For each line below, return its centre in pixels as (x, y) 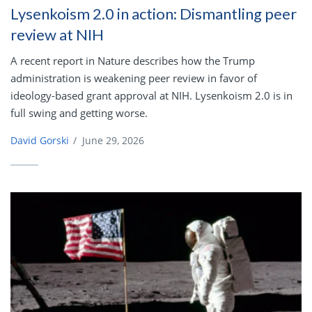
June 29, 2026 (113, 141)
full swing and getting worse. (79, 113)
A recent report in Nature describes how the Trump (133, 61)
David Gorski (40, 141)
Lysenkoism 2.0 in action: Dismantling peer (154, 14)
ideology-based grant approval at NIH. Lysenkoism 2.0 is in (151, 96)
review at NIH (57, 35)
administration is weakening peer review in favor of (134, 78)
